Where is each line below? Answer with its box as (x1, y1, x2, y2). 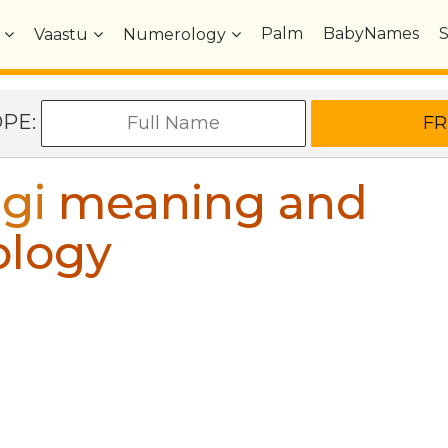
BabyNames (323, 24, 420, 43)
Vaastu (34, 25, 89, 44)
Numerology (123, 25, 227, 44)
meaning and (46, 174, 368, 231)
